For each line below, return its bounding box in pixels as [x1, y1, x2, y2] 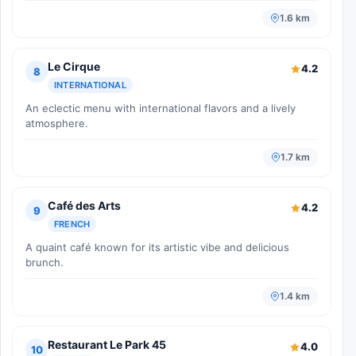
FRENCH [54, 219, 91, 230]
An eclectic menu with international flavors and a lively [25, 102, 296, 115]
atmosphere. [25, 117, 88, 130]
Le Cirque [48, 60, 100, 74]
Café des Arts [48, 199, 121, 213]
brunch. [25, 256, 64, 269]
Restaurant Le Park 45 [48, 338, 166, 352]
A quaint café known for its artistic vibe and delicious [25, 241, 289, 254]
